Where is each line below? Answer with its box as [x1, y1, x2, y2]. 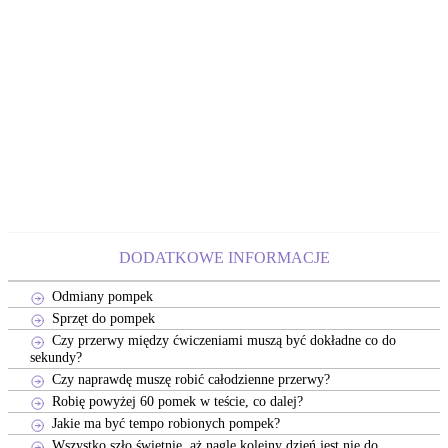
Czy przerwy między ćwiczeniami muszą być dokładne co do [51, 331, 396, 348]
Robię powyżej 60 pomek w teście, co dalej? [51, 392, 303, 409]
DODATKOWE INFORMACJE [118, 248, 330, 266]
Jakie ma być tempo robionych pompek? [51, 414, 280, 431]
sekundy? [29, 348, 82, 365]
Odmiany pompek [51, 287, 153, 304]
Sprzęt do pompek [51, 309, 155, 326]
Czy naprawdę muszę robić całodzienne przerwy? [51, 370, 330, 387]
